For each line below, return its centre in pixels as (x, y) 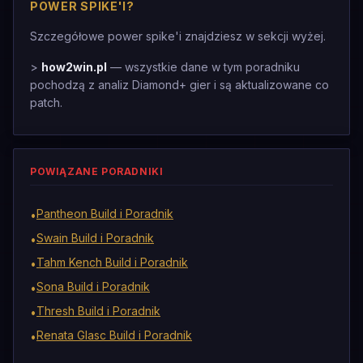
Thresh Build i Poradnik (98, 311)
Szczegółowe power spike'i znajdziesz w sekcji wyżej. (178, 36)
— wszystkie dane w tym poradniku (203, 67)
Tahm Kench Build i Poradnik (112, 262)
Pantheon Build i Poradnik (105, 214)
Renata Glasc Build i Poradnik (114, 335)
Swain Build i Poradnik (95, 238)
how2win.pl (74, 67)
